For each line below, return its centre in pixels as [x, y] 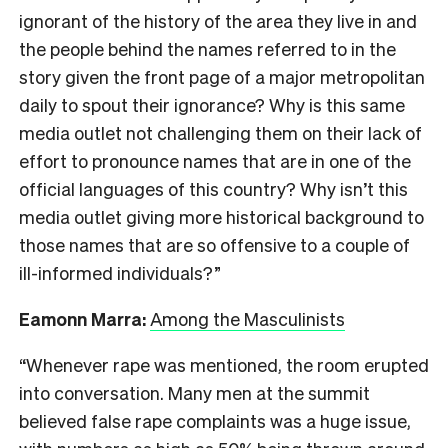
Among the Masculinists [247, 319]
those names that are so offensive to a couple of [214, 245]
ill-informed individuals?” [120, 273]
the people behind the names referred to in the [207, 49]
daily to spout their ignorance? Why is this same [212, 105]
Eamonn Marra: [84, 319]
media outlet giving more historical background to [221, 217]
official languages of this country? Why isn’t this [213, 189]
